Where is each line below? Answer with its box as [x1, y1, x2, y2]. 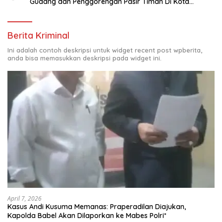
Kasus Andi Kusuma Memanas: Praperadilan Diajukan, [7, 202, 186, 211]
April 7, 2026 [7, 194, 42, 203]
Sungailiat [30, 6, 62, 15]
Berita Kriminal [7, 30, 69, 42]
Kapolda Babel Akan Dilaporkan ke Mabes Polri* [7, 211, 166, 220]
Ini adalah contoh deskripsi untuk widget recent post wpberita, [7, 46, 202, 55]
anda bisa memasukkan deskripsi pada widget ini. [7, 54, 162, 62]
